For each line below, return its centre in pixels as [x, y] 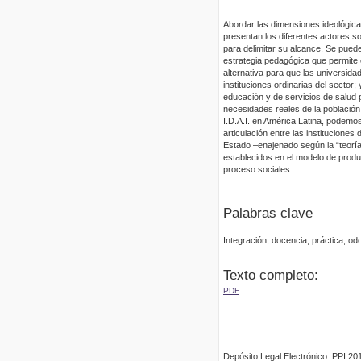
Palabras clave [268, 213]
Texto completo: [271, 275]
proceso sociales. [258, 170]
